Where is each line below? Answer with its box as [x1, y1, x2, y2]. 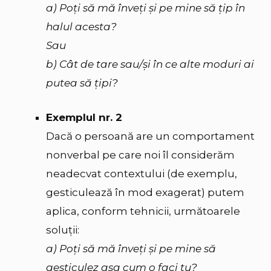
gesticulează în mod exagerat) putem [46, 186, 244, 198]
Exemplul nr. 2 [46, 111, 122, 123]
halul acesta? [46, 21, 117, 33]
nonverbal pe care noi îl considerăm [46, 148, 235, 161]
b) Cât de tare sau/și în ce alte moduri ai [46, 58, 254, 71]
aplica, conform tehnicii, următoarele [46, 204, 240, 217]
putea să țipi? [46, 77, 118, 90]
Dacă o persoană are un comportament [46, 129, 255, 142]
